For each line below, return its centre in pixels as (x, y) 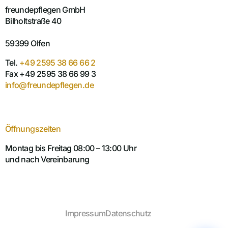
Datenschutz (129, 213)
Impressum (85, 213)
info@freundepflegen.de (49, 85)
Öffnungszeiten (33, 129)
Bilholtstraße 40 (33, 21)
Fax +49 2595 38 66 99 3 (51, 74)
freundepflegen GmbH (45, 10)
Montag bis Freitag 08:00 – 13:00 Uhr (71, 148)
